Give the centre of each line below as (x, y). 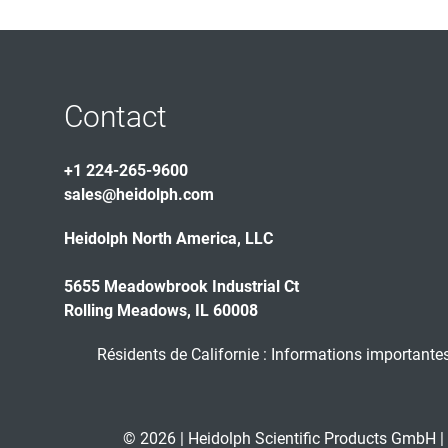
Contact (115, 116)
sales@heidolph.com (139, 194)
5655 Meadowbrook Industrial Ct (181, 286)
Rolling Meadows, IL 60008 (161, 310)
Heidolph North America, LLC (168, 238)
